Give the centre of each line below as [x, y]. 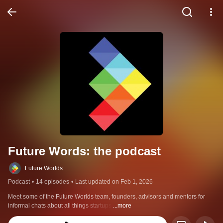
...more [122, 206]
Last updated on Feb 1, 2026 [114, 182]
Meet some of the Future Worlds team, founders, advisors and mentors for [107, 197]
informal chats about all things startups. [60, 206]
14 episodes [53, 182]
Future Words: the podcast [84, 151]
